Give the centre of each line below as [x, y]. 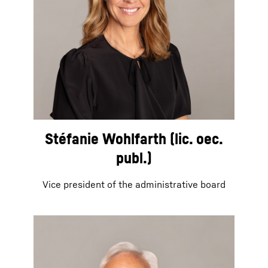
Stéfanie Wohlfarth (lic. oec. [134, 139]
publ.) [134, 158]
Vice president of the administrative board [134, 185]
